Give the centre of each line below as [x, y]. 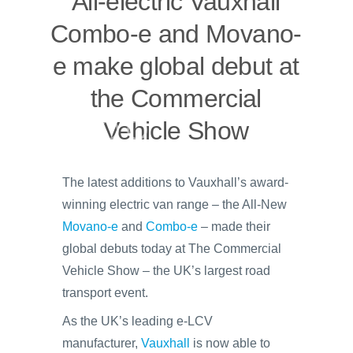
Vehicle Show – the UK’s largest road [166, 271]
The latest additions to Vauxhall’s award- [175, 182]
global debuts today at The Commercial [172, 249]
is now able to [230, 343]
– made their [234, 227]
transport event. [105, 293]
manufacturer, [102, 343]
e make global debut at [176, 66]
